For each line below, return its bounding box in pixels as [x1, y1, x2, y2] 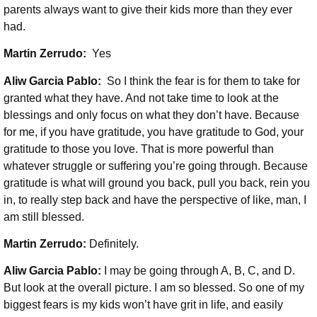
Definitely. [89, 237, 139, 250]
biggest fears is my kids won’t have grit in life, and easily [4, 299, 283, 311]
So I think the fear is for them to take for [104, 74, 300, 87]
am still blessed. [4, 210, 84, 223]
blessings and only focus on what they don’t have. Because [4, 108, 299, 121]
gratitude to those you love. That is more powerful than [4, 142, 274, 155]
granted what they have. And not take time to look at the [4, 91, 279, 104]
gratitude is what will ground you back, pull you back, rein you [4, 176, 310, 189]
